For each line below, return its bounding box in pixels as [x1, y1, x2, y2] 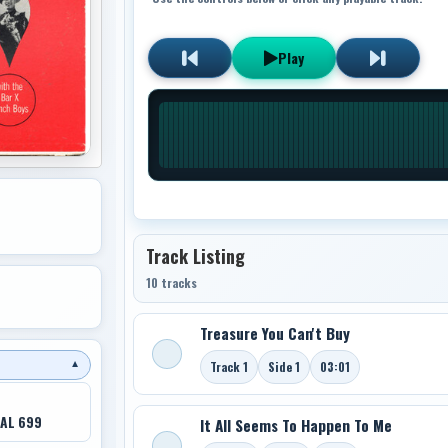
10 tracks [145, 273, 197, 291]
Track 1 [209, 357, 248, 375]
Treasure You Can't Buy [199, 321, 350, 344]
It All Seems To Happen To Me [199, 413, 392, 436]
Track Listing [145, 242, 245, 269]
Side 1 [267, 357, 300, 375]
